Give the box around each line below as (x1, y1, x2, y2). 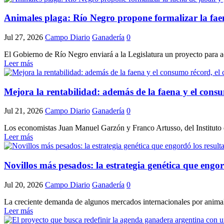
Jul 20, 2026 (4, 180, 43, 189)
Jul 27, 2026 (4, 33, 43, 41)
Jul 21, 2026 (4, 106, 43, 115)
